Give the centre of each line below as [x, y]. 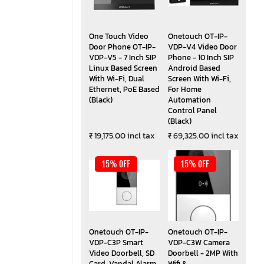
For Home [184, 89]
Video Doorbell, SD [121, 253]
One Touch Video [118, 36]
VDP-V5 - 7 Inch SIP [122, 57]
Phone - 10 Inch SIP [201, 57]
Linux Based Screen [123, 68]
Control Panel [192, 110]
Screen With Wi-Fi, [199, 78]
